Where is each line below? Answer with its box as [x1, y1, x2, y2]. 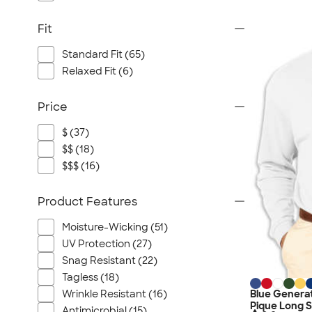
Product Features [38, 194, 137, 209]
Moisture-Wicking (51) [62, 221, 168, 233]
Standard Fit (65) [62, 48, 145, 61]
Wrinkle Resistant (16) [62, 288, 167, 300]
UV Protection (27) [62, 237, 152, 250]
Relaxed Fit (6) [62, 65, 133, 77]
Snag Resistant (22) [62, 254, 157, 267]
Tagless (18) [62, 271, 119, 283]
